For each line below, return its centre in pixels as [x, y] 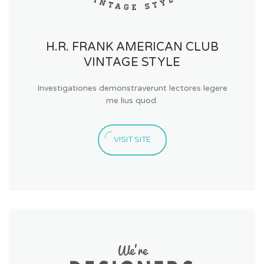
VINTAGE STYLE [132, 62]
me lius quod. [132, 100]
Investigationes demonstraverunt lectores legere [132, 88]
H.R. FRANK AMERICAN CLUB [132, 47]
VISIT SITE [132, 139]
